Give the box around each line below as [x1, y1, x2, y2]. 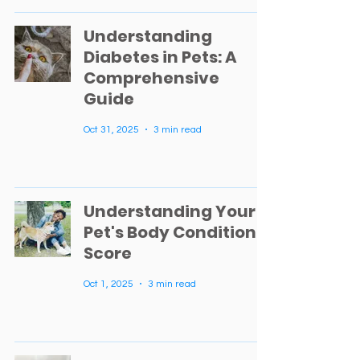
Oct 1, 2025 [84, 278, 133, 289]
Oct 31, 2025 [84, 124, 139, 135]
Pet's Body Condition [84, 221, 256, 243]
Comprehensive [84, 67, 219, 89]
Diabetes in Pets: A [84, 46, 237, 68]
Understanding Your [84, 200, 256, 223]
